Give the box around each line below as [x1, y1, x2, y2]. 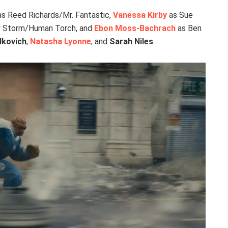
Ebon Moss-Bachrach [94, 23, 176, 33]
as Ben [176, 23, 202, 33]
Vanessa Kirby [113, 10, 167, 20]
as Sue [167, 10, 193, 20]
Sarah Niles [109, 36, 153, 46]
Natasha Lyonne [30, 36, 91, 46]
